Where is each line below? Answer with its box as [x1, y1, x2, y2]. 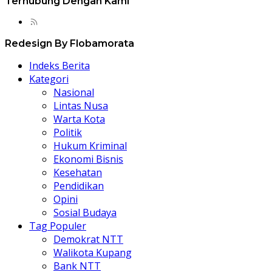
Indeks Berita [29, 58, 90, 72]
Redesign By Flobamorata [5, 37, 134, 49]
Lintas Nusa [53, 98, 108, 112]
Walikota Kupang [53, 245, 132, 259]
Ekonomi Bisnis [53, 152, 123, 166]
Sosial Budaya [53, 205, 117, 219]
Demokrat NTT [53, 232, 123, 246]
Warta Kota [53, 112, 105, 126]
